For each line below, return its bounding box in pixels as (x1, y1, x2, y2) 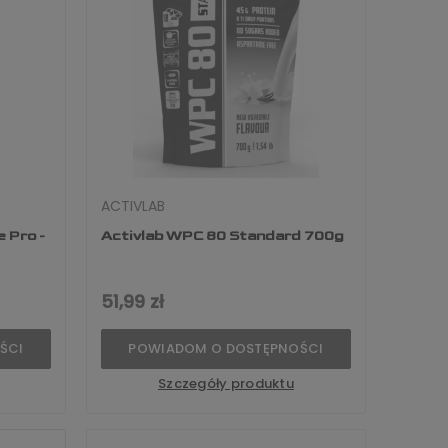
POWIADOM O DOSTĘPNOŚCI (128, 339, 324, 359)
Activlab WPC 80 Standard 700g (101, 227, 344, 245)
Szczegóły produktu (157, 374, 295, 394)
